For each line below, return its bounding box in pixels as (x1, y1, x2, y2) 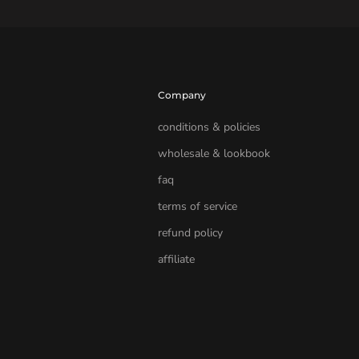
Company (157, 89, 206, 102)
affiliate (157, 252, 195, 268)
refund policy (157, 225, 223, 241)
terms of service (157, 199, 237, 215)
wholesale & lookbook (157, 146, 270, 162)
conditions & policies (157, 119, 260, 135)
